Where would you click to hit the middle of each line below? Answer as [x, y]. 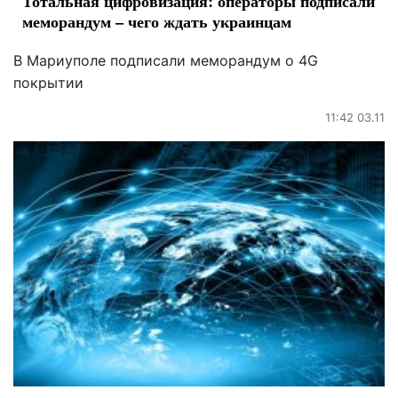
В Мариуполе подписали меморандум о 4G [166, 60]
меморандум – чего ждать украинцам [157, 21]
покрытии [48, 82]
